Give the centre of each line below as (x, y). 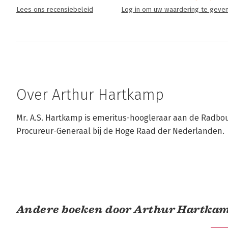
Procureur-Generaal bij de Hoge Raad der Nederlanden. (120, 131)
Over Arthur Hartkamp (90, 95)
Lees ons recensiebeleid (55, 10)
